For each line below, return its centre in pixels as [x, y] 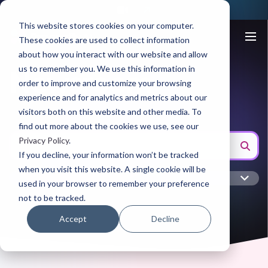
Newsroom [80, 82]
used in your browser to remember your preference [114, 183]
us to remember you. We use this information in [106, 68]
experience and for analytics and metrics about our [112, 97]
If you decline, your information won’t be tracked [108, 154]
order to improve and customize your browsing [105, 83]
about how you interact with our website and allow [113, 54]
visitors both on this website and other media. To [110, 111]
